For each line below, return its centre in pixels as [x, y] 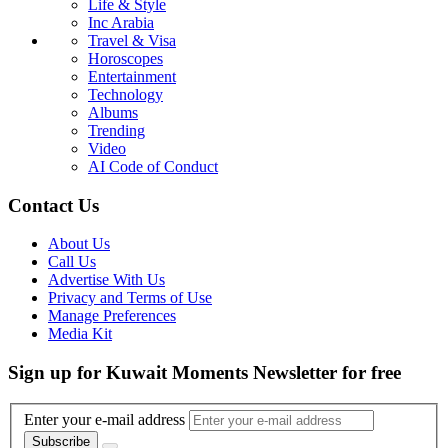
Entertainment [132, 76]
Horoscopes [125, 58]
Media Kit [80, 334]
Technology [125, 94]
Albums [113, 112]
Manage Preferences [112, 316]
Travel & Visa [132, 40]
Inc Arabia [121, 22]
